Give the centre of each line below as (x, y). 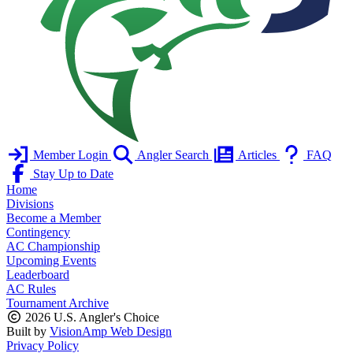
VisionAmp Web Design (111, 331)
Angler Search (173, 155)
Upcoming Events (51, 260)
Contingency (38, 232)
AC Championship (53, 246)
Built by (28, 331)
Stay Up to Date (73, 174)
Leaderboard (38, 275)
